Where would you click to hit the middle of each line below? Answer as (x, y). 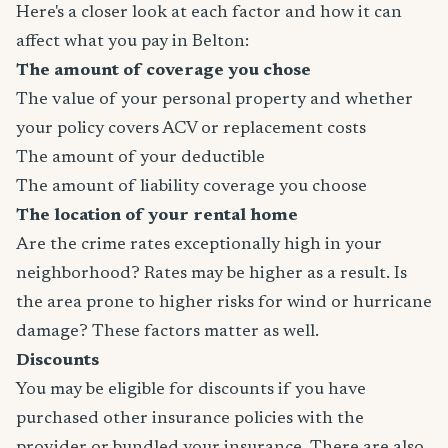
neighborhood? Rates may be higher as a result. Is (211, 274)
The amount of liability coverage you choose (191, 187)
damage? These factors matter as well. (167, 332)
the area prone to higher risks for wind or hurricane (224, 303)
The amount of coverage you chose (163, 71)
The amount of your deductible (140, 158)
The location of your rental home (157, 216)
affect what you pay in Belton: (132, 42)
